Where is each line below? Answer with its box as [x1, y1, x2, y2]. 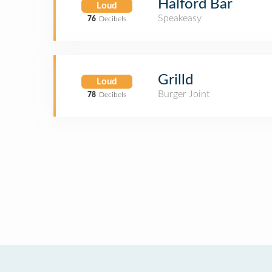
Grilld [158, 73, 193, 87]
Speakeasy [158, 13, 202, 23]
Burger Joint [158, 89, 209, 99]
